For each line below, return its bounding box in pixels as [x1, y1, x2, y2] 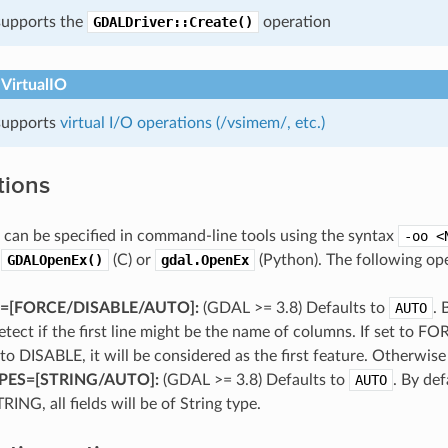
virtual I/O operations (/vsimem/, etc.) [59, 114, 325, 131]
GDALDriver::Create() [92, 13, 253, 30]
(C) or [108, 251, 155, 268]
